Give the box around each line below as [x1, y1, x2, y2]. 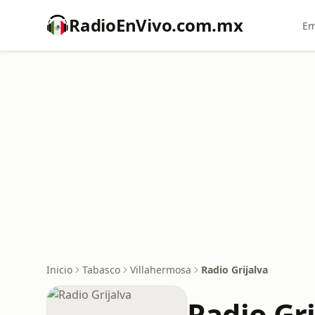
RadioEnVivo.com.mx [69, 13, 243, 37]
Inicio [46, 263, 72, 276]
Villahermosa [130, 263, 191, 276]
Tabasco [82, 263, 120, 276]
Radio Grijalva [201, 263, 268, 276]
